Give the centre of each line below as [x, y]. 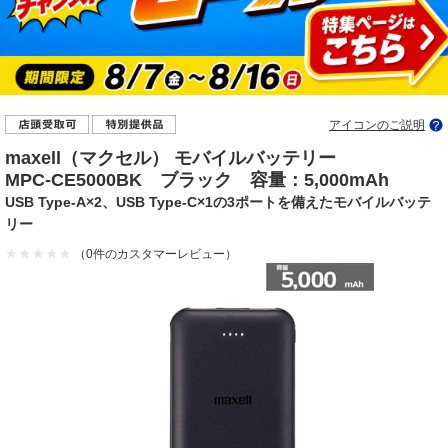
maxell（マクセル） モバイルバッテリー [170, 157]
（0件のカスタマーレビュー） [155, 253]
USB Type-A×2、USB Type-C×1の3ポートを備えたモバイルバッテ [218, 201]
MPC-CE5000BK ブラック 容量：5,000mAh [197, 179]
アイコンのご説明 [377, 124]
